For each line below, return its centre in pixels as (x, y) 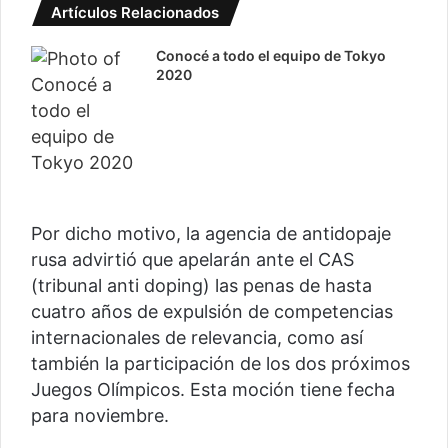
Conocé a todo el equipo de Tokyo (271, 56)
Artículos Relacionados (135, 13)
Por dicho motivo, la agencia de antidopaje (211, 234)
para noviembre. (100, 416)
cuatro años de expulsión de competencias (212, 312)
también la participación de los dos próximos (220, 364)
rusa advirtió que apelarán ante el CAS (192, 260)
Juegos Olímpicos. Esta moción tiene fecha (213, 390)
